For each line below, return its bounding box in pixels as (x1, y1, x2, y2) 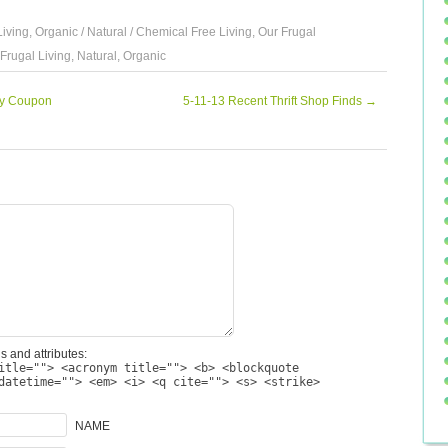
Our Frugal (258, 25, 316, 40)
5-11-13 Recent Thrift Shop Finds (183, 94, 365, 109)
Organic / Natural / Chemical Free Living (35, 25, 252, 40)
